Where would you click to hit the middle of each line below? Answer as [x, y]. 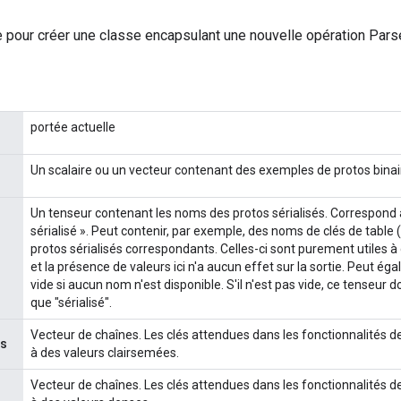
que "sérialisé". [71, 302]
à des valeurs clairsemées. [105, 352]
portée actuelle [73, 127]
